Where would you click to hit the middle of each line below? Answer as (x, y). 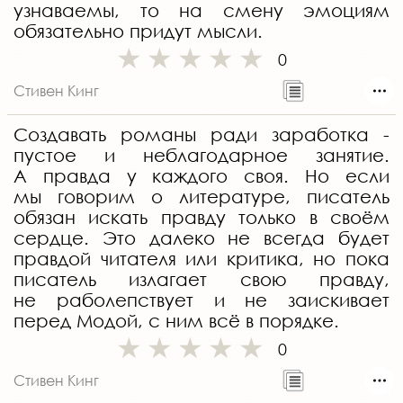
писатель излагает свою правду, (201, 280)
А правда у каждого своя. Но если (201, 176)
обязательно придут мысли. (138, 31)
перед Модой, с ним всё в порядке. (176, 321)
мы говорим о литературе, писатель (201, 197)
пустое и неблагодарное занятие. (201, 156)
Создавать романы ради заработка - (201, 135)
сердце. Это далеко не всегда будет (201, 238)
